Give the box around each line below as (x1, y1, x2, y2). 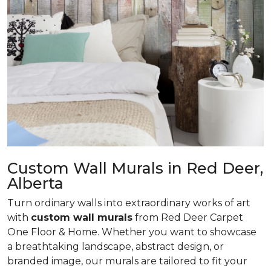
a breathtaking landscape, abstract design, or (7, 241, 224, 252)
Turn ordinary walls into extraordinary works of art (7, 197, 250, 209)
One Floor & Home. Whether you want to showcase (7, 226, 256, 238)
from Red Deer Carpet (132, 212, 243, 223)
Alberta (7, 174, 64, 192)
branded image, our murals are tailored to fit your (7, 255, 247, 267)
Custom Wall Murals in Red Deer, (7, 159, 263, 177)
